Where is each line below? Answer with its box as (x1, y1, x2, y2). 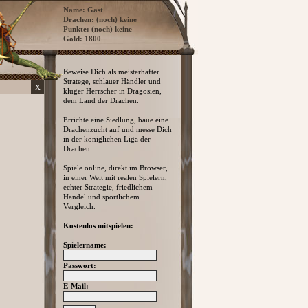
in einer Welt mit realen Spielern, (63, 173, 167, 181)
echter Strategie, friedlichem (63, 183, 153, 191)
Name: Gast (63, 5, 103, 14)
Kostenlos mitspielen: (63, 221, 133, 230)
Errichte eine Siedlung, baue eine (63, 115, 168, 124)
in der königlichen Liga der (63, 135, 151, 143)
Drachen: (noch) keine (63, 15, 137, 23)
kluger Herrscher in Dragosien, (63, 87, 162, 95)
